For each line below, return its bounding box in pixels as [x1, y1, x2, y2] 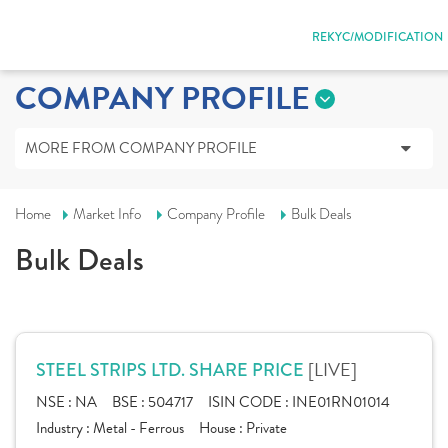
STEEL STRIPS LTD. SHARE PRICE [36, 357, 308, 383]
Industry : [36, 417, 93, 439]
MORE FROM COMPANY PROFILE [25, 137, 257, 159]
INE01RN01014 [292, 391, 390, 413]
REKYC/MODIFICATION [312, 28, 443, 46]
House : [199, 417, 246, 439]
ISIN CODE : [208, 391, 292, 413]
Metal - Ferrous [93, 417, 184, 439]
